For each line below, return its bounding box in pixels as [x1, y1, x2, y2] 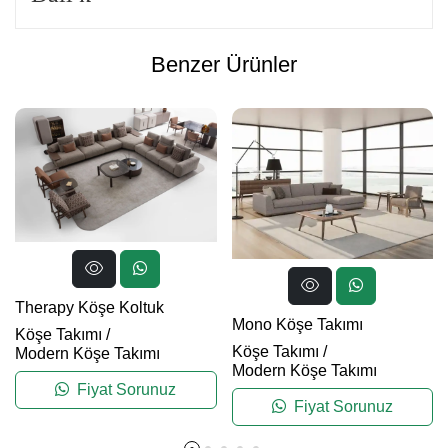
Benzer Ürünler [151, 51, 297, 77]
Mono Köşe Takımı [231, 315, 363, 333]
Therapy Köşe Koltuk [15, 298, 164, 316]
